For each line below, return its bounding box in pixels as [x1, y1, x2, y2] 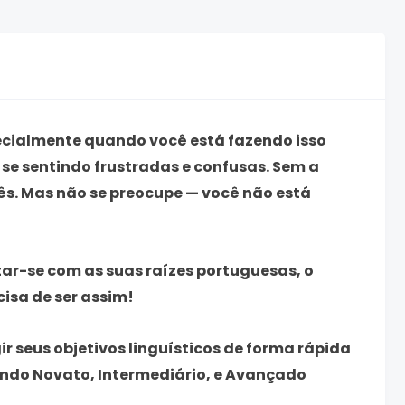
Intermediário [98, 363, 206, 385]
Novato [33, 363, 90, 385]
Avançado [225, 363, 306, 385]
